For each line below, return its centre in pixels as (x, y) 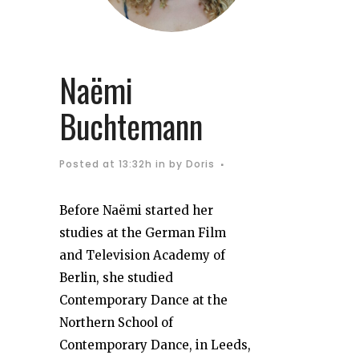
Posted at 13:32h (106, 164)
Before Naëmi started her (136, 211)
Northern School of (116, 323)
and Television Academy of (142, 256)
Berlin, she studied (116, 278)
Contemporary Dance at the (143, 301)
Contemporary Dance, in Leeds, (155, 345)
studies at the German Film (143, 233)
